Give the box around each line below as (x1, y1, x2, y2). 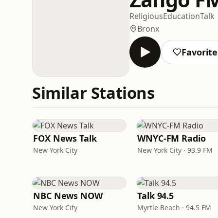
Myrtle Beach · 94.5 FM (137, 203, 211, 212)
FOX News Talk (33, 132, 97, 144)
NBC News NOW (33, 190, 103, 201)
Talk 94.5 (137, 190, 174, 201)
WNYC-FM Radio (137, 132, 206, 144)
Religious (129, 10, 163, 21)
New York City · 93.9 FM (137, 145, 213, 155)
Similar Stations (32, 82, 155, 104)
